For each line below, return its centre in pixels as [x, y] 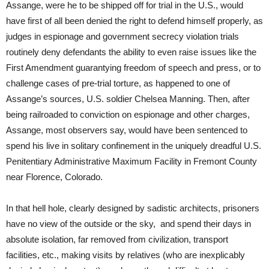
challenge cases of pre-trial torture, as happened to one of [118, 83]
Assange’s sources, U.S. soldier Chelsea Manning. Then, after [128, 98]
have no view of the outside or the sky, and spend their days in [128, 223]
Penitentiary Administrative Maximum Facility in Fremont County [131, 161]
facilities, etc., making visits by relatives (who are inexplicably [125, 255]
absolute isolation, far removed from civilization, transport [117, 239]
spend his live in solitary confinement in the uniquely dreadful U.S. [134, 145]
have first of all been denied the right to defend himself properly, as [134, 20]
